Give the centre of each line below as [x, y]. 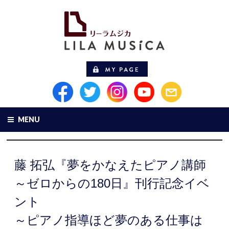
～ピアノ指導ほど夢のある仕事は [109, 220]
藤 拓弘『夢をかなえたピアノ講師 [110, 165]
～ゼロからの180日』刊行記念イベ [112, 183]
